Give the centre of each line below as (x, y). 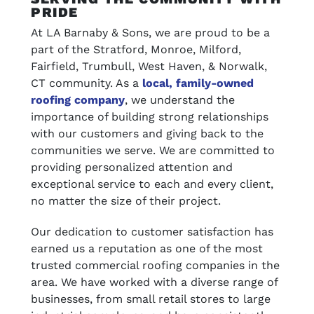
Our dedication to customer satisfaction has (152, 232)
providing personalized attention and (132, 167)
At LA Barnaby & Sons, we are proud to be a (150, 33)
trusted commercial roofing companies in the (155, 265)
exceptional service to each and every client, (152, 184)
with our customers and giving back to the (147, 134)
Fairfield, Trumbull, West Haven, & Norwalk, (149, 66)
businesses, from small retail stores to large (151, 299)
